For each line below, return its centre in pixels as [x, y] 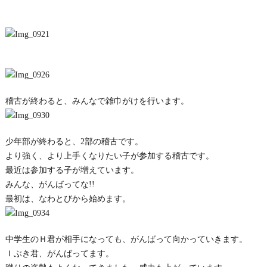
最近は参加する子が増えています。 [72, 170]
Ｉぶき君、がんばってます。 [59, 254]
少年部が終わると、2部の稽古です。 [74, 142]
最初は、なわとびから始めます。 [68, 199]
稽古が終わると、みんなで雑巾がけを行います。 [97, 101]
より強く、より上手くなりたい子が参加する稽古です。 [109, 156]
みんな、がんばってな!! [50, 184]
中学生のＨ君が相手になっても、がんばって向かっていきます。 [126, 239]
